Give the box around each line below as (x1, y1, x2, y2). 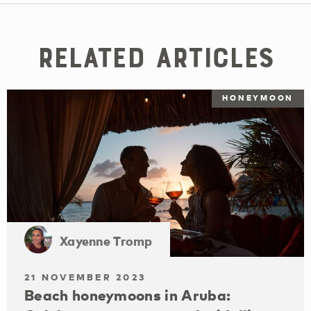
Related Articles (37, 41, 274, 75)
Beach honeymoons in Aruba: (24, 285, 231, 304)
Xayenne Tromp (60, 233, 153, 249)
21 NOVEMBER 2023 (24, 271, 146, 283)
